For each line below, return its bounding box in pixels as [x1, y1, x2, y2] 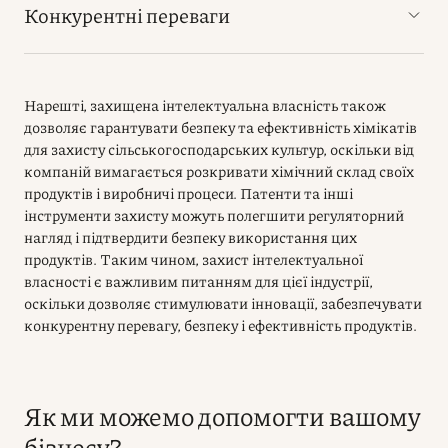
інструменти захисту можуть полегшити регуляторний [24, 204, 404, 226]
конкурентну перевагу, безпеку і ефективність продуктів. [24, 314, 417, 336]
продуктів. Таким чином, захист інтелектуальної [24, 248, 363, 270]
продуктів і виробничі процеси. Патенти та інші [24, 182, 353, 204]
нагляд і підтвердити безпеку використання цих [24, 226, 357, 248]
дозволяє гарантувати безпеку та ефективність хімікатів [24, 116, 417, 138]
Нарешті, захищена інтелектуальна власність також [24, 94, 386, 116]
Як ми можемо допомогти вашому [24, 397, 421, 434]
